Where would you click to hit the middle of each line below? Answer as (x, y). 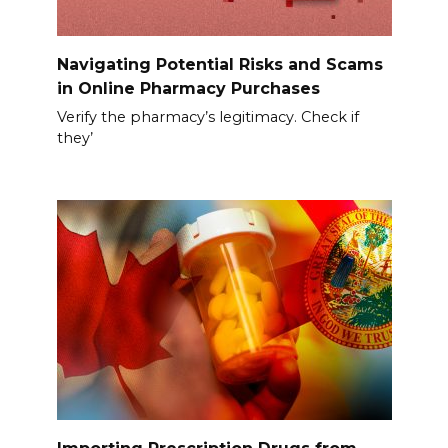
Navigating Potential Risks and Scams (219, 64)
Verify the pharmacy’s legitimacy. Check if (207, 116)
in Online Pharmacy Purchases (188, 88)
